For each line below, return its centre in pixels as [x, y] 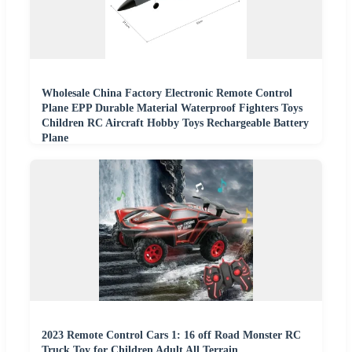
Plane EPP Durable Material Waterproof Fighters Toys [172, 108]
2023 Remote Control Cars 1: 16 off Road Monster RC [171, 335]
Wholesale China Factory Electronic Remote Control [167, 93]
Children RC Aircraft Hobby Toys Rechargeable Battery [175, 123]
